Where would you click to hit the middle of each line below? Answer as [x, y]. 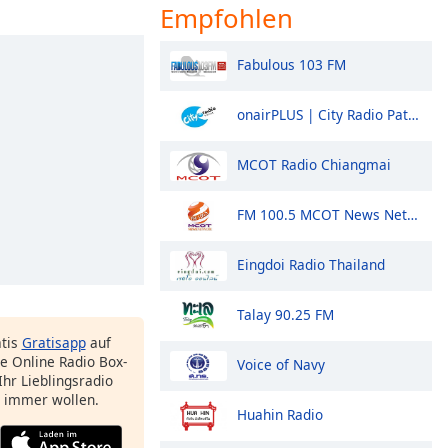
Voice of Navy [281, 364]
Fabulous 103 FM [291, 64]
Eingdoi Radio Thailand [311, 264]
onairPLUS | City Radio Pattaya [322, 114]
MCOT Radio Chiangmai [314, 164]
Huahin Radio [280, 414]
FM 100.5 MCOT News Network [322, 214]
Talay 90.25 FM [285, 314]
